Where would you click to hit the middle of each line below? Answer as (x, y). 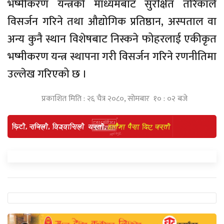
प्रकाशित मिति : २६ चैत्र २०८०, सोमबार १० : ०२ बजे (114, 98)
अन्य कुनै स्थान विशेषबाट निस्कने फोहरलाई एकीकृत (112, 39)
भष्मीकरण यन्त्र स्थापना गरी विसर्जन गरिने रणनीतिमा (112, 56)
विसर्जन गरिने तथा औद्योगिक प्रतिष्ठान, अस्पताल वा (112, 21)
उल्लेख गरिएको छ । (47, 74)
